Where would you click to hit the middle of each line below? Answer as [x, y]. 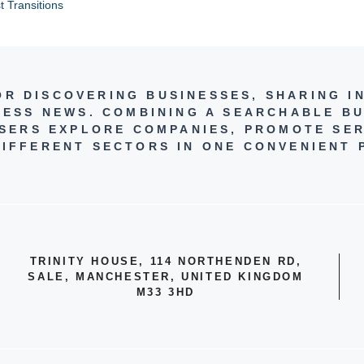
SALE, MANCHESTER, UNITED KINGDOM [166, 277]
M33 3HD [166, 292]
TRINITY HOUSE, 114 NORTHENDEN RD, [166, 262]
